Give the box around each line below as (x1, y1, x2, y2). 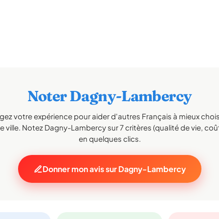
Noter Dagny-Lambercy (27, 87, 192, 105)
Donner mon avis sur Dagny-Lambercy (42, 164, 186, 174)
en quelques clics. (78, 134, 141, 143)
